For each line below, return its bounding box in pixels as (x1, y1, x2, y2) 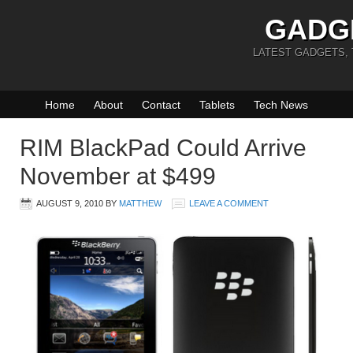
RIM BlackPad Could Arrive (20, 135, 307, 161)
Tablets (199, 98, 235, 111)
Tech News (254, 98, 308, 111)
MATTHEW (119, 199, 162, 208)
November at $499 (20, 163, 216, 189)
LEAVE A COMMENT (189, 199, 269, 208)
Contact (142, 98, 180, 111)
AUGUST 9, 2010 (36, 199, 103, 208)
